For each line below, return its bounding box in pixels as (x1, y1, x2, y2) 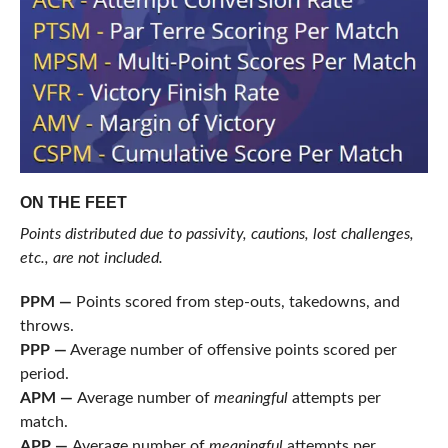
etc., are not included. (19, 249, 167, 266)
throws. (19, 317, 74, 334)
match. (19, 413, 68, 430)
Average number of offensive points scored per (66, 341, 397, 358)
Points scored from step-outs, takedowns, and (75, 293, 400, 310)
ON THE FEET (19, 193, 127, 211)
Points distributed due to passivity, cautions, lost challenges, (19, 225, 414, 242)
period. (19, 365, 69, 382)
